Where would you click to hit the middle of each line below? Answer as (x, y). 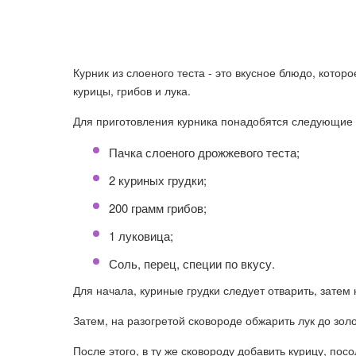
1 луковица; (141, 236)
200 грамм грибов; (158, 208)
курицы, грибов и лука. (132, 91)
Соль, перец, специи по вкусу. (192, 263)
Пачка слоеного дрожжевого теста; (204, 152)
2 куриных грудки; (158, 180)
